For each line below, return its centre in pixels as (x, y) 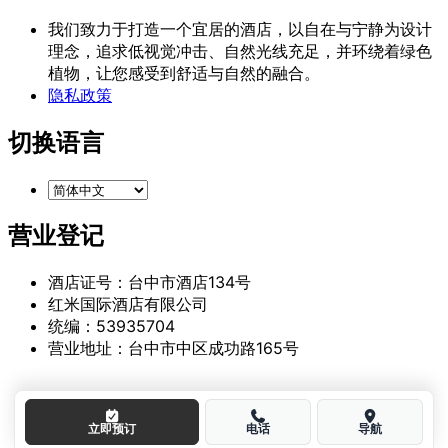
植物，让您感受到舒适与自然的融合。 (184, 73)
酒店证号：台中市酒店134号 (149, 282)
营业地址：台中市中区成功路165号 (173, 348)
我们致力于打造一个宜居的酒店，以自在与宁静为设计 (240, 29)
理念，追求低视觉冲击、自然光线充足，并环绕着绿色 (240, 51)
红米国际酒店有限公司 (128, 304)
